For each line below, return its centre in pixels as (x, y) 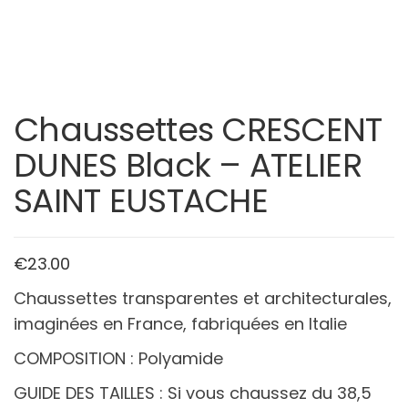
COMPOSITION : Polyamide (118, 359)
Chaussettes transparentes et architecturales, (203, 299)
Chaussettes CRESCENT (198, 130)
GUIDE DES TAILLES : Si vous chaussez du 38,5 (193, 393)
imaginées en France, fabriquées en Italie (180, 324)
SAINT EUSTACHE (141, 201)
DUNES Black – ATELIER (188, 166)
